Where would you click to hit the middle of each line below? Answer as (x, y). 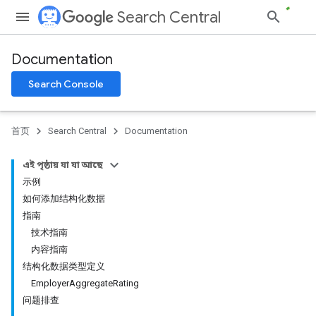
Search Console (66, 84)
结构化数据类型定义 (64, 266)
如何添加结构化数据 (64, 199)
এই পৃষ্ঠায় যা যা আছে (63, 165)
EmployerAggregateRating (85, 283)
